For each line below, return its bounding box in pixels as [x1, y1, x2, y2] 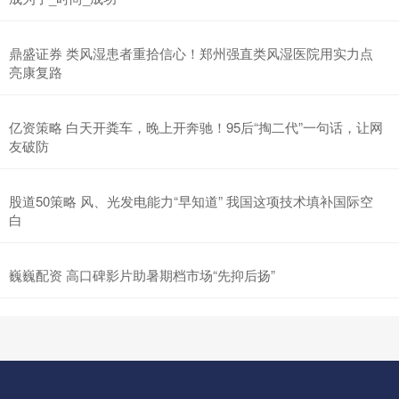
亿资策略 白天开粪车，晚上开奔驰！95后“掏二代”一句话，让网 [9, 118, 383, 137]
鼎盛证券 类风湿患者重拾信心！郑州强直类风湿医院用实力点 [9, 44, 373, 63]
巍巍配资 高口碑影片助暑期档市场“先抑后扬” [9, 265, 275, 285]
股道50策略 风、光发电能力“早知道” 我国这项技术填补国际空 [9, 191, 373, 211]
